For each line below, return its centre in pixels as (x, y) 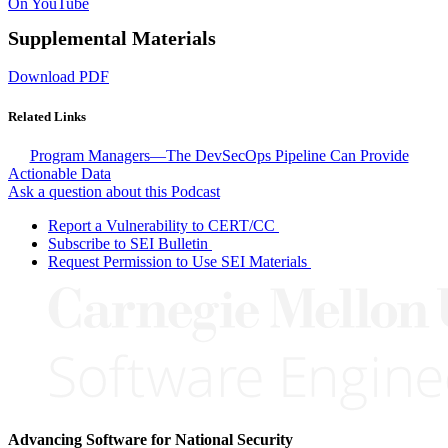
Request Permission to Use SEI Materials (177, 261)
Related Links (47, 116)
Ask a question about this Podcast (114, 191)
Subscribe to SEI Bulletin (128, 243)
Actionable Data (59, 173)
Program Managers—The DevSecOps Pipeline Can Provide (219, 155)
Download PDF (58, 77)
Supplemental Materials (112, 38)
